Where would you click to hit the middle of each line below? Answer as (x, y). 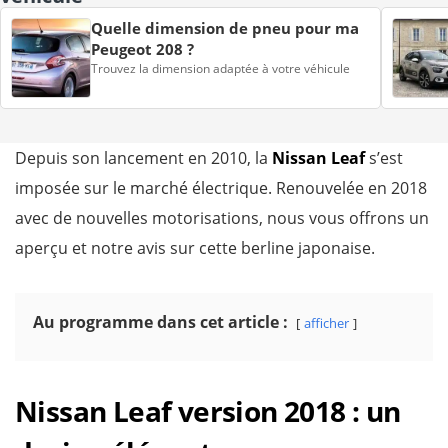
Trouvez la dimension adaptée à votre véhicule (220, 68)
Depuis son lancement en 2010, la (143, 158)
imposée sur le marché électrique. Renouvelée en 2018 (221, 188)
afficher (326, 323)
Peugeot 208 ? (142, 49)
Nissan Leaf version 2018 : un (208, 411)
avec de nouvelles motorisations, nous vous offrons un (222, 218)
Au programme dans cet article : (160, 322)
